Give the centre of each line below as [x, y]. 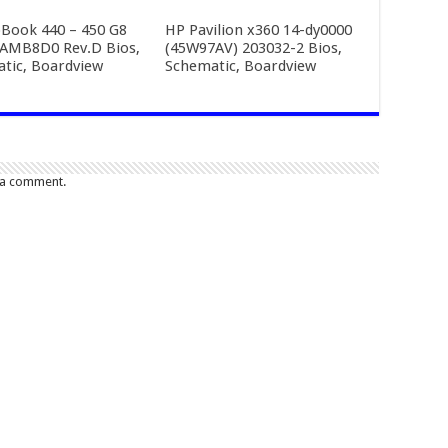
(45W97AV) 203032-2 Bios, [253, 47]
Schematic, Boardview [240, 65]
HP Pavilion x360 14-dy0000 [258, 29]
